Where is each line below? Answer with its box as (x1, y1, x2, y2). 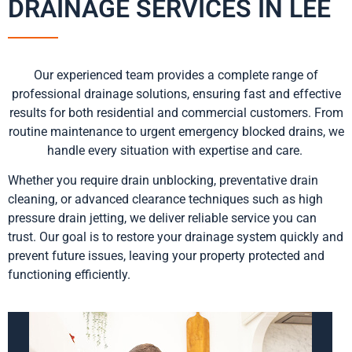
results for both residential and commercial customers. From (9, 104, 343, 120)
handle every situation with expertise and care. (46, 142, 302, 158)
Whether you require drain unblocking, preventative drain (8, 173, 318, 189)
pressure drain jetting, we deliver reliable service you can (8, 211, 317, 226)
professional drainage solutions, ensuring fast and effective (11, 86, 341, 101)
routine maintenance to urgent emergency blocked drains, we (8, 123, 344, 139)
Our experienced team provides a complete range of (34, 67, 318, 82)
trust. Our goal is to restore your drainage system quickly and (8, 229, 343, 245)
